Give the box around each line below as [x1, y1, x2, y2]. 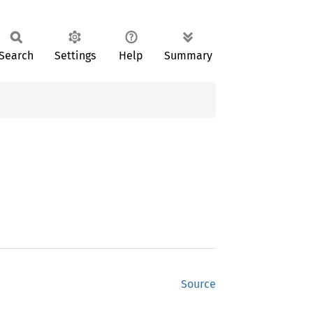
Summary [164, 49, 212, 62]
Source [181, 277, 216, 291]
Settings [54, 49, 96, 62]
